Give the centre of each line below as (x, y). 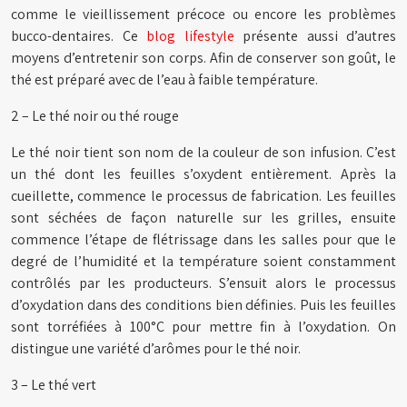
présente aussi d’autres (315, 36)
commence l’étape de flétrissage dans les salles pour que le (203, 239)
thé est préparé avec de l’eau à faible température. (164, 79)
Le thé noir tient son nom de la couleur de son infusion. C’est (203, 152)
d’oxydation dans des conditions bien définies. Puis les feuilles (203, 305)
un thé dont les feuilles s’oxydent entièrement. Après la (203, 174)
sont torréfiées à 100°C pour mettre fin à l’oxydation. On (203, 327)
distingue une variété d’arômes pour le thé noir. (156, 348)
